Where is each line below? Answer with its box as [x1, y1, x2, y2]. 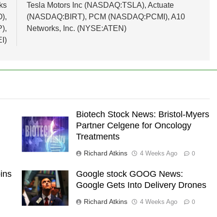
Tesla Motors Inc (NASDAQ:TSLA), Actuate [26, 1, 174, 10]
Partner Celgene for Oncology [76, 121, 191, 131]
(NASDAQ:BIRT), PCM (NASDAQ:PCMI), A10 [26, 13, 185, 21]
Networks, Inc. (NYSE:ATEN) [26, 24, 126, 33]
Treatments [76, 132, 120, 142]
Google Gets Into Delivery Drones [76, 180, 206, 190]
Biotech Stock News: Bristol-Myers [76, 109, 209, 120]
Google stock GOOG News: [76, 169, 183, 179]
